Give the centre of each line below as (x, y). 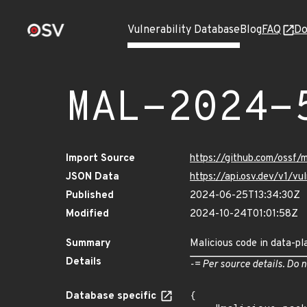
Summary (88, 244)
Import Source (100, 159)
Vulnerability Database (184, 30)
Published (90, 196)
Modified (87, 214)
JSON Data (93, 177)
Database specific (112, 296)
